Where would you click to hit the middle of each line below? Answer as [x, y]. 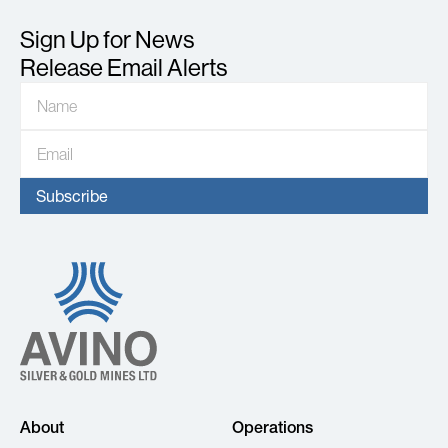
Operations [272, 427]
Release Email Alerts [123, 67]
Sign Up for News [107, 39]
